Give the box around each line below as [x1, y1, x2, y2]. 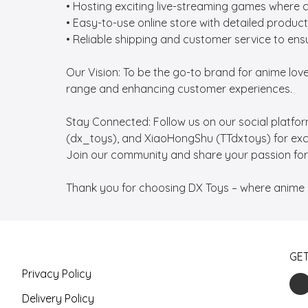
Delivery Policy [22, 291, 94, 305]
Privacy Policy [22, 267, 91, 280]
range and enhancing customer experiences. [66, 82, 292, 96]
